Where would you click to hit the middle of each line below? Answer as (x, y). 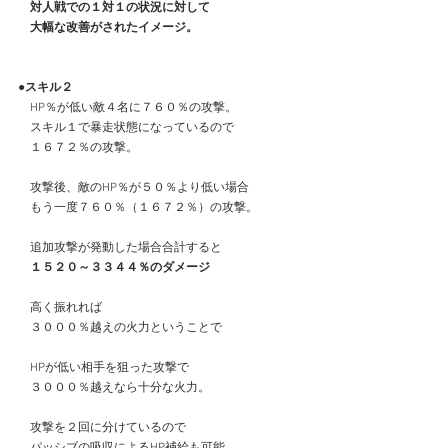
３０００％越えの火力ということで (120, 327)
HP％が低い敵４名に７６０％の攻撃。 (127, 107)
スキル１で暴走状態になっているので (126, 127)
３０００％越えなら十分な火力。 (114, 387)
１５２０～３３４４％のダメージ (120, 267)
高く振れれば (60, 307)
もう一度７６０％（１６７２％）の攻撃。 (138, 207)
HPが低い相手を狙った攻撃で (103, 367)
